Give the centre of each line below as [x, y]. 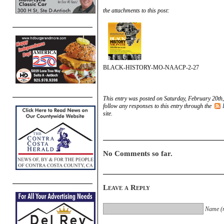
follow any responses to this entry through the [158, 106]
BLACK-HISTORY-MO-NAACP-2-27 [151, 67]
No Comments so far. [138, 153]
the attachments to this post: [136, 10]
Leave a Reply [126, 187]
